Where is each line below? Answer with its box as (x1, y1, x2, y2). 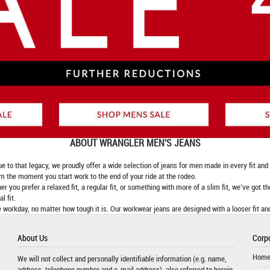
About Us (17, 231, 48, 243)
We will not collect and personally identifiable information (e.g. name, (17, 253, 227, 264)
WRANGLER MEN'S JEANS (99, 136, 201, 149)
